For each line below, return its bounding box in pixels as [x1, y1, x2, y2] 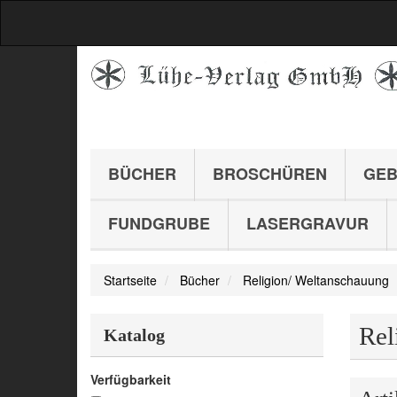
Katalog [104, 325, 165, 345]
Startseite [104, 271, 157, 289]
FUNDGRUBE [108, 212, 210, 235]
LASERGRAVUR [246, 212, 369, 235]
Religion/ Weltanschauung [243, 271, 389, 289]
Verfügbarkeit [90, 370, 171, 388]
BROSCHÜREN [213, 162, 327, 185]
